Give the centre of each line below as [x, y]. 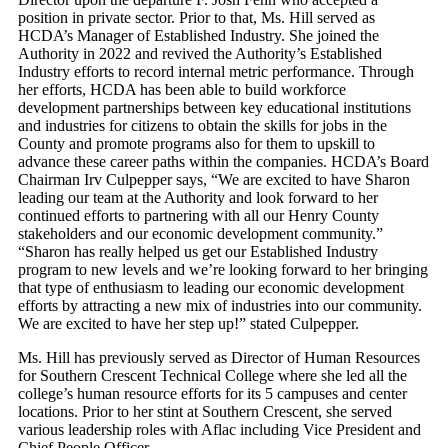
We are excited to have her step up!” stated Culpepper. [188, 323]
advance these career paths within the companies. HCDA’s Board [223, 161]
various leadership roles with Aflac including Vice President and [219, 429]
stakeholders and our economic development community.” [200, 233]
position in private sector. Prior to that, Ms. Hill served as [196, 17]
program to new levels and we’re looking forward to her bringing [223, 269]
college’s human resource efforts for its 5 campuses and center [212, 393]
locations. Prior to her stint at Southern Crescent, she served [205, 411]
